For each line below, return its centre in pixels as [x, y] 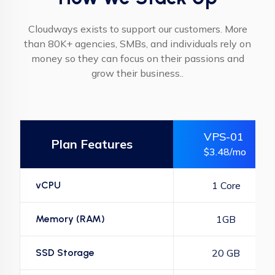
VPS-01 [224, 137]
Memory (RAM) [70, 219]
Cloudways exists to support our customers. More [137, 29]
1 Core [226, 185]
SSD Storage [65, 253]
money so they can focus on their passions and [137, 58]
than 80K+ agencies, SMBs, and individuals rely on [137, 44]
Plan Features [92, 144]
